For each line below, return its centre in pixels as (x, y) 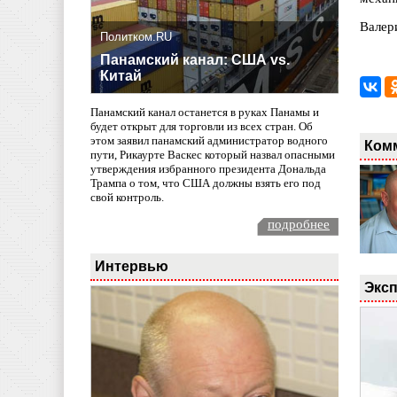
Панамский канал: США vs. (195, 60)
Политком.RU (136, 37)
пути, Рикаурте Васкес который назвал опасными (213, 155)
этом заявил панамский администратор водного (209, 141)
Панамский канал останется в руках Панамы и (205, 113)
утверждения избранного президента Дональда (208, 169)
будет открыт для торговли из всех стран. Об (202, 127)
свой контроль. (127, 198)
